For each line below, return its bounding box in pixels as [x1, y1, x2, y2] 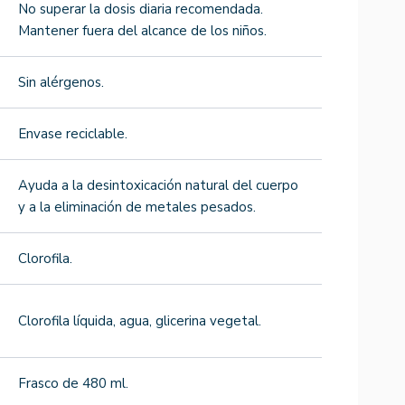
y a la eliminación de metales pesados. [18, 197, 256, 216]
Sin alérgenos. [18, 72, 104, 91]
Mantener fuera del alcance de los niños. [18, 21, 267, 40]
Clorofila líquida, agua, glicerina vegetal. [18, 311, 261, 330]
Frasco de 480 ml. [18, 373, 128, 392]
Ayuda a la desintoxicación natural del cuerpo [18, 175, 298, 194]
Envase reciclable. [18, 124, 127, 143]
